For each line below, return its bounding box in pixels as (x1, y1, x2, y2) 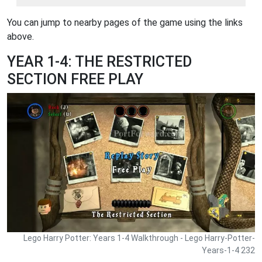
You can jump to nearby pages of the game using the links (7, 17, 243, 28)
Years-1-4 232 (202, 245, 255, 255)
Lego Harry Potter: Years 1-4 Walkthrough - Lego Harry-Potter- (23, 233, 255, 243)
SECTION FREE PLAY (7, 71, 143, 88)
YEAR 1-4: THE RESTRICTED (7, 53, 192, 70)
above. (7, 31, 34, 42)
